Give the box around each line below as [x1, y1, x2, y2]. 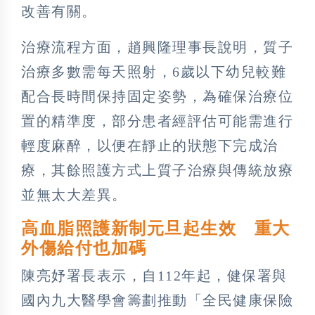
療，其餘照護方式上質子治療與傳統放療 [21, 162, 293, 178]
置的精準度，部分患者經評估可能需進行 [21, 112, 293, 129]
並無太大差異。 [21, 186, 127, 202]
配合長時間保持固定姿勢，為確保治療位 [21, 88, 293, 104]
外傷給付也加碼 [21, 238, 147, 257]
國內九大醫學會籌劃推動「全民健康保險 [21, 292, 293, 308]
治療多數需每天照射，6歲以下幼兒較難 [21, 63, 286, 79]
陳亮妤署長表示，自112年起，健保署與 [21, 267, 288, 283]
